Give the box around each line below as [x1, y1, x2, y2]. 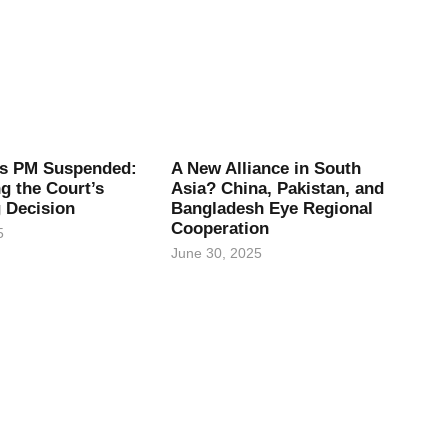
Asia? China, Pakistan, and [170, 178, 384, 198]
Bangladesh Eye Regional [170, 198, 373, 218]
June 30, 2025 [170, 244, 262, 261]
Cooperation [170, 218, 269, 238]
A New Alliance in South [170, 158, 361, 178]
